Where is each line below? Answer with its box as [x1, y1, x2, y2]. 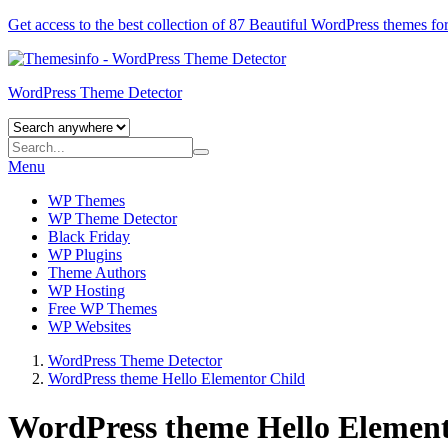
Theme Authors [48, 264, 146, 281]
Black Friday [48, 228, 130, 245]
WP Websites [48, 318, 131, 335]
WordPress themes [311, 16, 427, 33]
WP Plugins [48, 246, 122, 263]
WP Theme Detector [48, 210, 177, 227]
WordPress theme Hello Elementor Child [48, 370, 305, 387]
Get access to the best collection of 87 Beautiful [8, 16, 311, 33]
